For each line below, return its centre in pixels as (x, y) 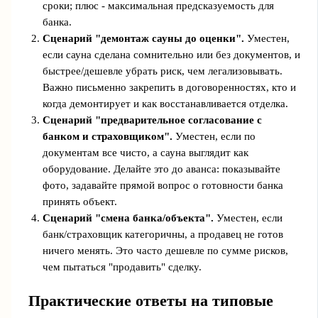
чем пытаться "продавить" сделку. (122, 267)
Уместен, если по (214, 137)
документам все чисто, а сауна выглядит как (145, 153)
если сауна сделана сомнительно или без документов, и (171, 55)
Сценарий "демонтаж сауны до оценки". (143, 39)
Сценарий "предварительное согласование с (152, 120)
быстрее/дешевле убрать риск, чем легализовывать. (162, 71)
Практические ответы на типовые (150, 301)
